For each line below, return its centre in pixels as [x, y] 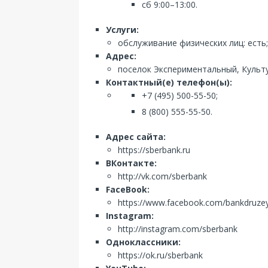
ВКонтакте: [131, 163]
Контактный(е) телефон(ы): [169, 82]
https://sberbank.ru [154, 150]
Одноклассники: [143, 242]
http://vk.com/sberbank [162, 176]
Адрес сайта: [136, 137]
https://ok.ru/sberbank [160, 255]
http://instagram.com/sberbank [178, 229]
